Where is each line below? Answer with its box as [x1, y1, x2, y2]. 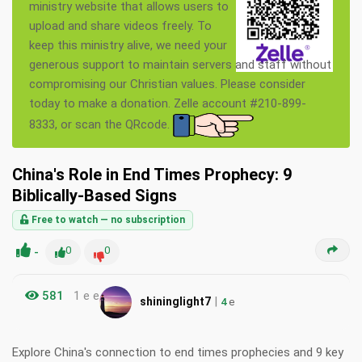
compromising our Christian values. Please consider [29, 77, 305, 92]
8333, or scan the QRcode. [29, 117, 173, 133]
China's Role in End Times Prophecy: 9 [12, 165, 292, 185]
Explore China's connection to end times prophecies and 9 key [12, 345, 343, 360]
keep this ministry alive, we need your [29, 38, 227, 53]
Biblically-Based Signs [12, 186, 177, 206]
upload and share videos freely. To [29, 19, 212, 34]
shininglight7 [140, 294, 211, 308]
